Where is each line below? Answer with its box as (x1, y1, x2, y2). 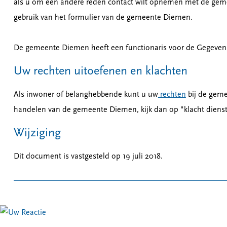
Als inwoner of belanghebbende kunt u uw (13, 91, 158, 99)
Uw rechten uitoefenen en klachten (13, 65, 187, 78)
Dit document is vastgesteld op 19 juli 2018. (13, 153, 163, 161)
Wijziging (13, 127, 61, 139)
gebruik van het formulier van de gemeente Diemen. (13, 14, 195, 22)
